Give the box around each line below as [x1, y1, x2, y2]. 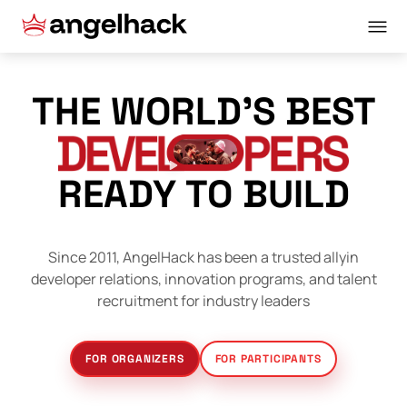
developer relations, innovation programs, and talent [30, 269, 377, 290]
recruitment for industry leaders [97, 291, 310, 312]
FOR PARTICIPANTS [214, 352, 322, 367]
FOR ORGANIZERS [85, 352, 184, 367]
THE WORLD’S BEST [31, 87, 376, 135]
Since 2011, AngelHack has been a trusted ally [48, 247, 346, 268]
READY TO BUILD [57, 170, 350, 219]
